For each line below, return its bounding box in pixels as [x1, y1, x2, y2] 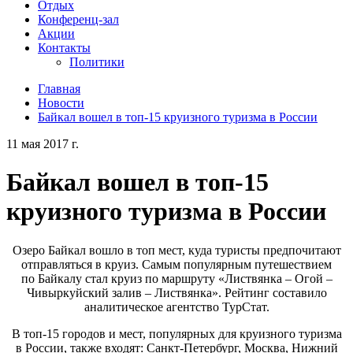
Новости [38, 96, 84, 110]
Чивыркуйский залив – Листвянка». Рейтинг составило [26, 285, 327, 299]
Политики [69, 55, 124, 69]
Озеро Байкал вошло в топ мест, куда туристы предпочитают [12, 243, 341, 257]
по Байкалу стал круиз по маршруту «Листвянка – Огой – [20, 271, 333, 285]
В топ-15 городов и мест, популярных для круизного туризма [11, 326, 342, 340]
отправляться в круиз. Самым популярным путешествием [21, 257, 332, 271]
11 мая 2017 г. [6, 137, 79, 150]
